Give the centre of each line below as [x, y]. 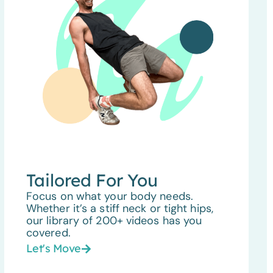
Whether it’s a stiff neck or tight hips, [119, 208]
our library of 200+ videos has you [114, 220]
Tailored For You [92, 180]
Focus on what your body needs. [109, 196]
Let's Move [53, 248]
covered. [48, 232]
